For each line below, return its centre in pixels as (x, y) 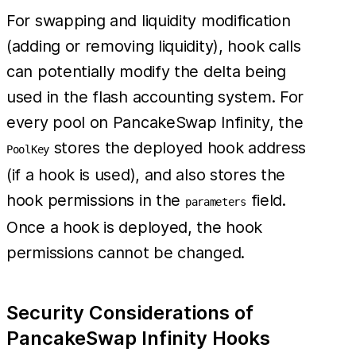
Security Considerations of (130, 312)
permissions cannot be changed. (126, 252)
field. (266, 200)
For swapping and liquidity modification (149, 20)
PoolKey (28, 149)
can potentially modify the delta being (146, 71)
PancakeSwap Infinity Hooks (138, 338)
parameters (215, 201)
